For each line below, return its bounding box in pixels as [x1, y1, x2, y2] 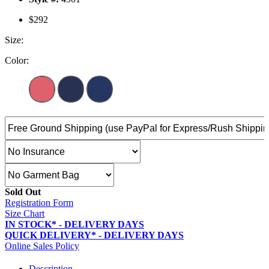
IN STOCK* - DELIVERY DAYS [5, 219, 144, 230]
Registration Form [5, 198, 73, 208]
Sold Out [5, 187, 41, 198]
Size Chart [5, 208, 44, 219]
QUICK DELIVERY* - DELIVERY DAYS [5, 230, 184, 241]
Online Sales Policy [5, 241, 79, 252]
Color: [5, 55, 29, 66]
